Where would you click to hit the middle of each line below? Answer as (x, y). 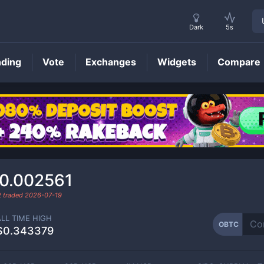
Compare (239, 62)
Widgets (177, 62)
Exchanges (111, 62)
